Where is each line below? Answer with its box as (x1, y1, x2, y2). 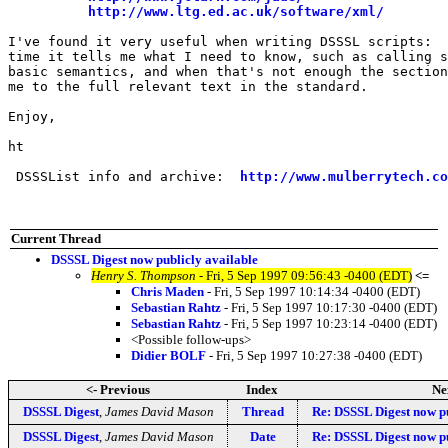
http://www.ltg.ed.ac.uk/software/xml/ (88, 3, 384, 19)
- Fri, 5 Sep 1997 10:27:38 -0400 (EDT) (206, 347, 422, 363)
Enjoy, (8, 108, 56, 124)
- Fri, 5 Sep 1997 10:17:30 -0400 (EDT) (221, 299, 437, 315)
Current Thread (11, 230, 101, 246)
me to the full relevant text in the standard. (8, 78, 368, 94)
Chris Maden (131, 283, 204, 299)
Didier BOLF (131, 347, 206, 363)
